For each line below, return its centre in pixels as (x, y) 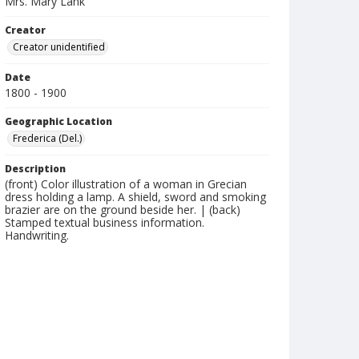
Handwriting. (37, 235)
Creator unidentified (59, 47)
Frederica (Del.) (47, 138)
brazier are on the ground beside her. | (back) (123, 210)
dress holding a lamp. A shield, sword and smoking (135, 197)
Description (35, 169)
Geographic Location (58, 121)
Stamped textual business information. (105, 222)
